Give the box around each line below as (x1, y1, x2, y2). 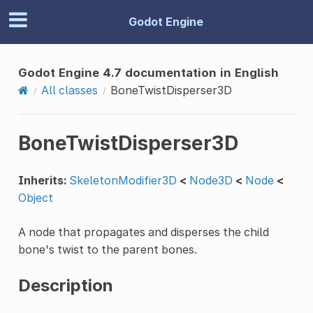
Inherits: (17, 173, 66, 187)
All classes (41, 82, 98, 97)
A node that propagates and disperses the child (17, 224, 269, 239)
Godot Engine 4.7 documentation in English (17, 65, 279, 80)
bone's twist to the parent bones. (17, 242, 197, 256)
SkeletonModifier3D (68, 173, 177, 187)
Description (17, 275, 113, 296)
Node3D (189, 173, 233, 187)
